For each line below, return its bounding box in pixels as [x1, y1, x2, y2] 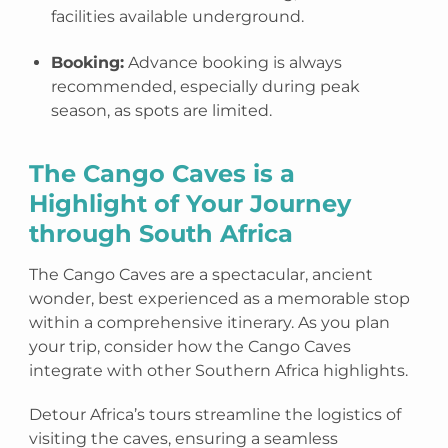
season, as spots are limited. [51, 101, 273, 121]
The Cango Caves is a [29, 159, 296, 189]
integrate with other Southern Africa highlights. [29, 361, 409, 381]
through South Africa [29, 219, 294, 249]
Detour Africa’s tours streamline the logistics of [29, 405, 402, 425]
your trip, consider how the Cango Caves [29, 337, 352, 357]
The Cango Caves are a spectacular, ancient [29, 265, 374, 285]
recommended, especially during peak [51, 77, 361, 97]
